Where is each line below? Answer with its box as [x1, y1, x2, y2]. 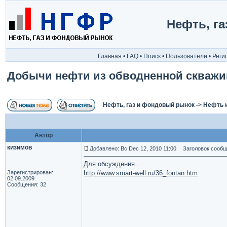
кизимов [7, 144, 32, 151]
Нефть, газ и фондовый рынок [103, 101, 195, 108]
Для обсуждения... [84, 160, 141, 168]
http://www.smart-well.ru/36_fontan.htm [84, 169, 198, 177]
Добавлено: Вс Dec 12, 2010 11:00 [90, 145, 176, 152]
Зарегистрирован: [7, 169, 53, 175]
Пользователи [166, 53, 207, 60]
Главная [98, 53, 122, 60]
